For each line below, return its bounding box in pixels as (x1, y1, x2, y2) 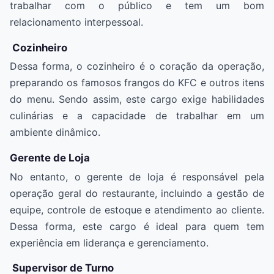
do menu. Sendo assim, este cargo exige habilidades (10, 93, 264, 106)
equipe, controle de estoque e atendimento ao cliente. (10, 203, 264, 216)
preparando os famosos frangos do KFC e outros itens (10, 76, 264, 89)
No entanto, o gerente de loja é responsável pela (10, 170, 264, 183)
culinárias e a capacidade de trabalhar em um (10, 109, 264, 122)
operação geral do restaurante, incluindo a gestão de (10, 187, 264, 199)
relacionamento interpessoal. (10, 16, 143, 29)
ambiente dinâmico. (10, 126, 100, 139)
